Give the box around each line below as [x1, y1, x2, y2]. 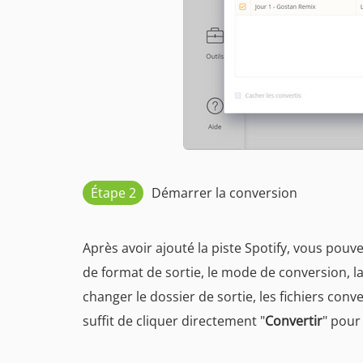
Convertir [265, 312, 322, 330]
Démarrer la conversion [152, 184, 297, 202]
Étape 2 [90, 184, 136, 202]
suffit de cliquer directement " [83, 312, 265, 330]
